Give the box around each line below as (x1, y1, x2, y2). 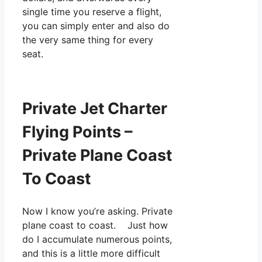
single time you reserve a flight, (22, 6, 161, 18)
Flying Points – (22, 122, 133, 142)
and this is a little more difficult (22, 247, 160, 259)
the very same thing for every (22, 34, 153, 46)
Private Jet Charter (22, 99, 167, 119)
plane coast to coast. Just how (22, 219, 168, 231)
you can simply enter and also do (22, 20, 170, 32)
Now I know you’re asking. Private (22, 205, 173, 217)
